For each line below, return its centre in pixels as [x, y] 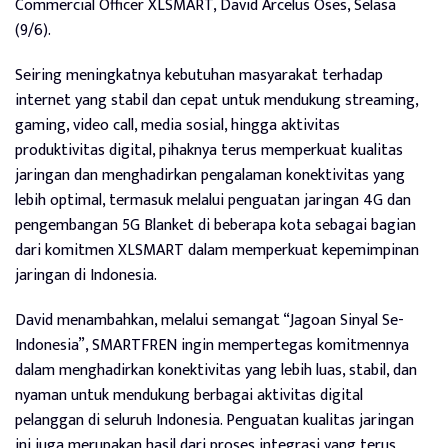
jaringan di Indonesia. [86, 276]
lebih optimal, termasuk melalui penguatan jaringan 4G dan [213, 201]
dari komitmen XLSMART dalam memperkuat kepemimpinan [217, 251]
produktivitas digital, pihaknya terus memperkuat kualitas [209, 151]
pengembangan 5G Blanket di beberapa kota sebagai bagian [215, 226]
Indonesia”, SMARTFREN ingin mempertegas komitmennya [212, 346]
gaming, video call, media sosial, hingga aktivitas [177, 126]
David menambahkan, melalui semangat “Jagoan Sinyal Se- [209, 321]
